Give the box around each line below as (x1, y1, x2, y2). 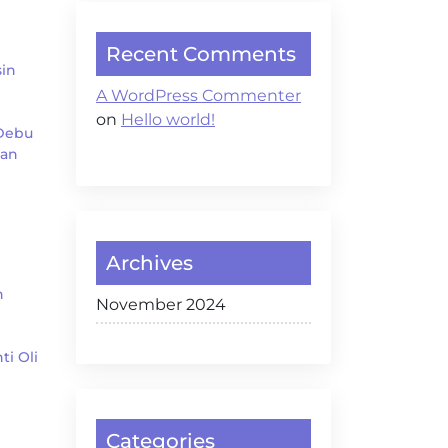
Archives (106, 251, 193, 275)
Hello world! (121, 110, 215, 129)
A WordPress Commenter (96, 86, 301, 105)
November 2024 (96, 295, 226, 314)
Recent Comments (106, 42, 296, 66)
